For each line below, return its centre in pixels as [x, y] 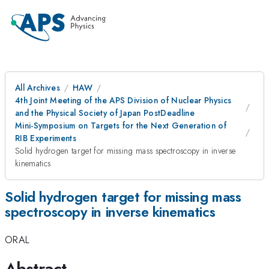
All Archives [38, 88]
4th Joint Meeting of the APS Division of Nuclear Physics [123, 100]
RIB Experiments [46, 138]
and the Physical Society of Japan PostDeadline [105, 113]
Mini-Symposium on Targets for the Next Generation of [121, 125]
